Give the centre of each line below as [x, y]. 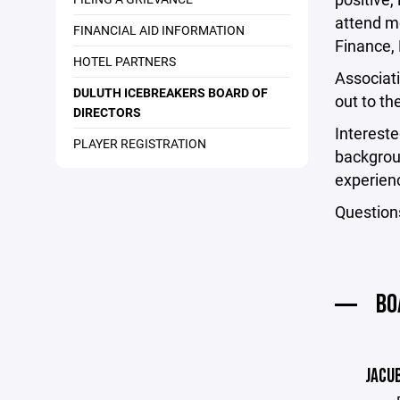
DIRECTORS [107, 112]
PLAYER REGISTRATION [140, 143]
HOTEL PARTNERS [125, 61]
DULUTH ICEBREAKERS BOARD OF [171, 92]
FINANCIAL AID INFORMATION [159, 30]
